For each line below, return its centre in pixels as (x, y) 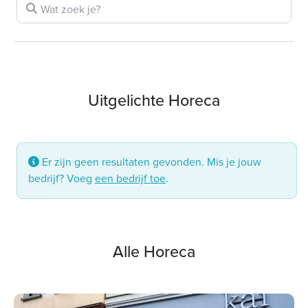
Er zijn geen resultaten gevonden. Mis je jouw (150, 162)
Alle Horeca (154, 252)
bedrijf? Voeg (62, 179)
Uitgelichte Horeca (154, 101)
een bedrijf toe (130, 179)
